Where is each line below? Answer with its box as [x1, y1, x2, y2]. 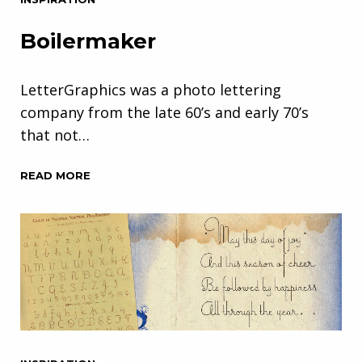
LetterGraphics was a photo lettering [20, 80, 281, 100]
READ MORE [20, 169, 90, 183]
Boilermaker [20, 28, 156, 55]
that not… [20, 125, 90, 145]
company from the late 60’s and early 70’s [20, 103, 309, 123]
